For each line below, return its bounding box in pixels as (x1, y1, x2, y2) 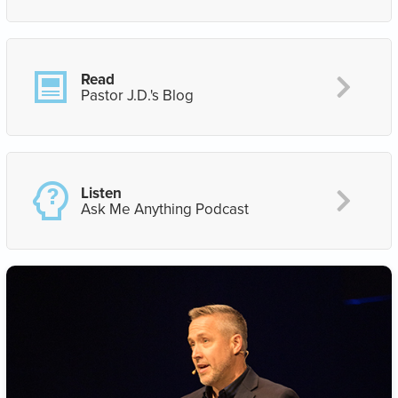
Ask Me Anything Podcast (81, 198, 249, 219)
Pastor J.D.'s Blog (81, 84, 194, 106)
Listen (81, 182, 122, 203)
